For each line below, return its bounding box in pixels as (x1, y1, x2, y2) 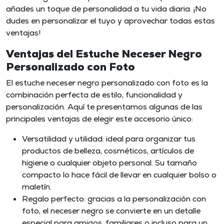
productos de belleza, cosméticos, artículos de (22, 145, 194, 156)
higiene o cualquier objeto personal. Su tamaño (22, 157, 197, 168)
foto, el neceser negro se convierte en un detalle (22, 205, 200, 216)
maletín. (22, 181, 51, 192)
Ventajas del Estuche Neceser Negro (6, 46, 202, 60)
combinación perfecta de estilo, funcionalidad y (6, 89, 182, 100)
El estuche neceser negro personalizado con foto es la (6, 77, 208, 88)
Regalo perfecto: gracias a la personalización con (22, 193, 206, 204)
